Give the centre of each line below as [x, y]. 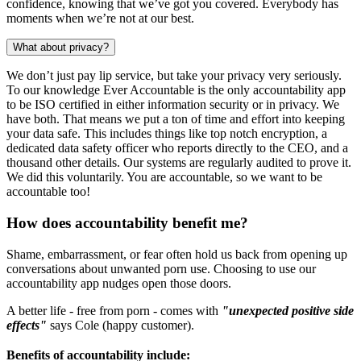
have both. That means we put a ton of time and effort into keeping [176, 119]
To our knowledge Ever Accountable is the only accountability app [176, 90]
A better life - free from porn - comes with [114, 310]
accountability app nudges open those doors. [119, 283]
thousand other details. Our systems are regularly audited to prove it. [179, 163]
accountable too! [48, 192]
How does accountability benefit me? [127, 223]
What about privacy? [61, 48]
